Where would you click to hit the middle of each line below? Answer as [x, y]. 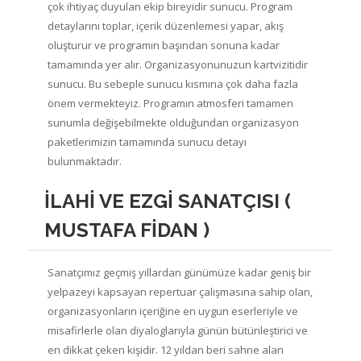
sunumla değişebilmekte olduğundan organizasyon [173, 122]
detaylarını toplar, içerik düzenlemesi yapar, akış [166, 25]
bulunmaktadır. [85, 161]
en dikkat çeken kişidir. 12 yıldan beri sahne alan [166, 349]
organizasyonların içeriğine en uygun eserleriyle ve [173, 311]
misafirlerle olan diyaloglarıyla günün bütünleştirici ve [178, 330]
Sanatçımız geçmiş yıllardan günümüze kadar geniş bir [179, 272]
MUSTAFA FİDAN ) [127, 230]
